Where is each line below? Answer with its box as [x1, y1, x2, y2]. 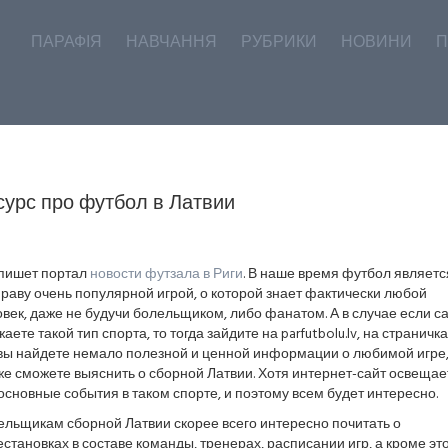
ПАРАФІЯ [31, 30, 102, 56]
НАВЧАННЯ [126, 30, 217, 56]
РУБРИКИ [241, 30, 317, 56]
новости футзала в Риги [89, 263, 243, 286]
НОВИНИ [341, 30, 412, 56]
